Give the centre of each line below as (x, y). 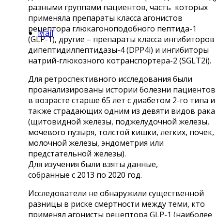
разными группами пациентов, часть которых (118, 7)
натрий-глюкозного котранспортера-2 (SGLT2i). (120, 60)
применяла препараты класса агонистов (105, 18)
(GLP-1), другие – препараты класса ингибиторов (121, 39)
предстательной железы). (77, 153)
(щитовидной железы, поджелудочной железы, (119, 121)
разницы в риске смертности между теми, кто (116, 204)
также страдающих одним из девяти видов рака (122, 111)
